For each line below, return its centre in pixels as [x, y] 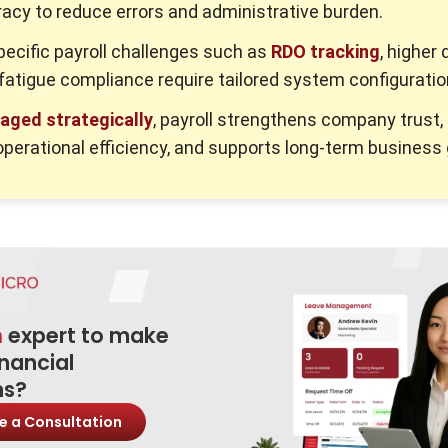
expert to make [86, 335]
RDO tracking [325, 51]
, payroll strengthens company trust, [298, 119]
